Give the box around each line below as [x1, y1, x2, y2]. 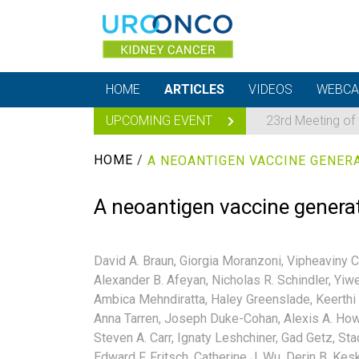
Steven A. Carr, [94, 329, 174, 345]
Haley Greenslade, [211, 291, 313, 307]
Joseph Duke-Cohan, [164, 310, 280, 326]
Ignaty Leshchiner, [177, 329, 278, 345]
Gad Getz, [281, 329, 335, 345]
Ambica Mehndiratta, [94, 291, 208, 307]
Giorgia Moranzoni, [179, 252, 284, 268]
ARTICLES [164, 82, 224, 97]
